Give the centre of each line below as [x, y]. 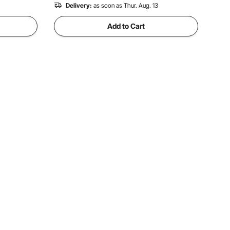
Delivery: [79, 5]
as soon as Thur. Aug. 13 [126, 5]
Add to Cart [126, 26]
